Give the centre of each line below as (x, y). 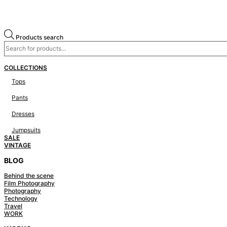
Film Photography (29, 183)
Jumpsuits (26, 130)
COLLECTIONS (26, 67)
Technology (21, 199)
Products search (40, 37)
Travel (13, 206)
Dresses (23, 113)
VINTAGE (17, 145)
